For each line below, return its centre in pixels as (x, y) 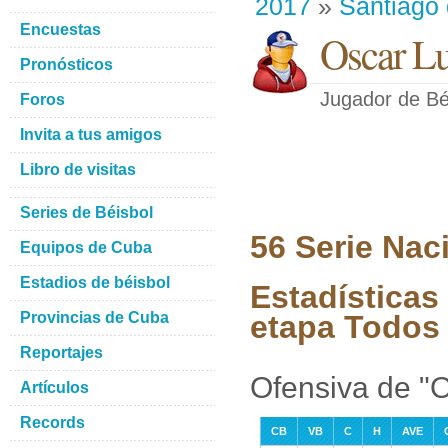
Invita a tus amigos (91, 134)
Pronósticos (66, 64)
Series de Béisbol (86, 212)
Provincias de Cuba (94, 317)
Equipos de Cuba (86, 247)
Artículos (54, 387)
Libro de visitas (78, 169)
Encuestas (60, 29)
